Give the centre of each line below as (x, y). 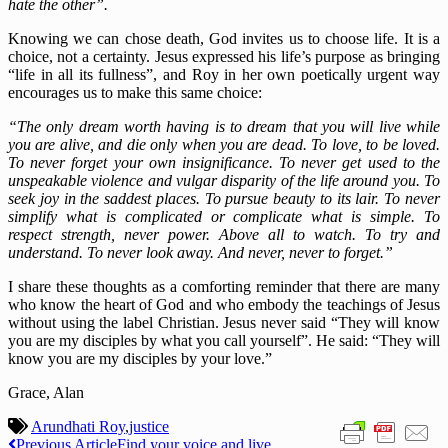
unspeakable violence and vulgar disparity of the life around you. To (224, 181)
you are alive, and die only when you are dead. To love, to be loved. (224, 145)
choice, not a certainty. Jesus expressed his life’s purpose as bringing (224, 57)
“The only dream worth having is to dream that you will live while (224, 127)
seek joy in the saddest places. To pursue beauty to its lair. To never (224, 199)
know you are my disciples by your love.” (140, 359)
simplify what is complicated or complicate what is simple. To (224, 217)
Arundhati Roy (78, 427)
